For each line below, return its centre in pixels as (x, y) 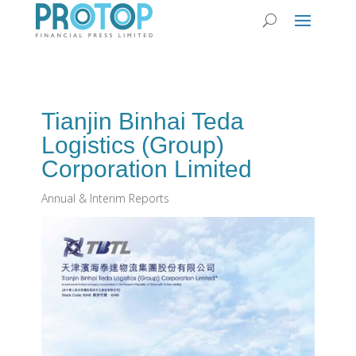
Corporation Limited (146, 169)
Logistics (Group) (132, 145)
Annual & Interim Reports (105, 198)
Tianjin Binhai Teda (142, 121)
